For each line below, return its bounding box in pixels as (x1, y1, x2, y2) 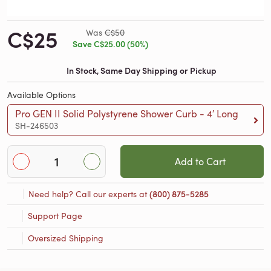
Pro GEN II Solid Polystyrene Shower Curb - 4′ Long (15, 107, 241, 121)
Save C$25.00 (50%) (73, 38, 148, 50)
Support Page (28, 210, 82, 222)
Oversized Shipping (28, 232, 103, 244)
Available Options (7, 89, 76, 101)
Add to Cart (175, 155, 226, 169)
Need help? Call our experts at (28, 188, 149, 200)
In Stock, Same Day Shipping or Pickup (67, 65, 217, 77)
